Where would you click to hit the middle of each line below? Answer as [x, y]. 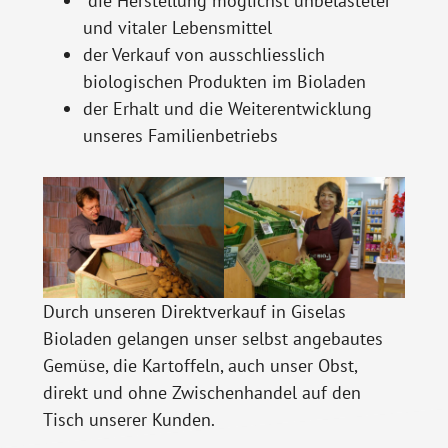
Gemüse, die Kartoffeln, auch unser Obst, [199, 365]
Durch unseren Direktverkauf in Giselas [194, 311]
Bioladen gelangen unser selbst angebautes [212, 338]
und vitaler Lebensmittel [177, 27]
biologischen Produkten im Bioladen [224, 81]
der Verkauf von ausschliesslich [203, 54]
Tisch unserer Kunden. [128, 419]
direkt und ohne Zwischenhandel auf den [201, 392]
